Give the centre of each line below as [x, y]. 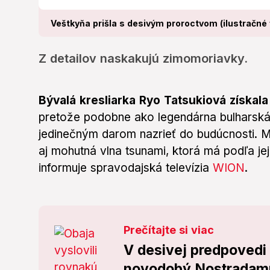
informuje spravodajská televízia [126, 168]
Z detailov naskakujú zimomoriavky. [143, 59]
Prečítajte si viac [169, 230]
